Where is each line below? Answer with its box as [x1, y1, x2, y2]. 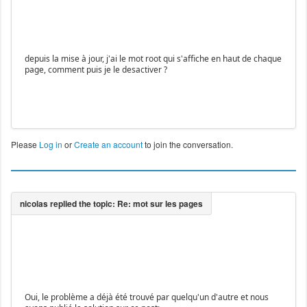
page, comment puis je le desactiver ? [24, 64, 167, 76]
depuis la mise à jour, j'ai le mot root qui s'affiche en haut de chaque [24, 53, 282, 65]
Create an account [73, 138, 143, 151]
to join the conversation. [142, 138, 233, 151]
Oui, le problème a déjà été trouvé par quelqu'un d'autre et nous [24, 291, 269, 304]
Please [10, 138, 39, 151]
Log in [38, 138, 62, 151]
